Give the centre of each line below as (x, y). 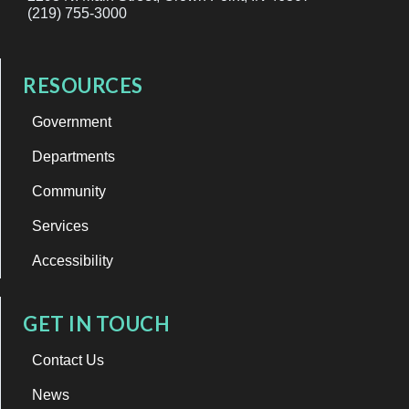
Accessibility (73, 260)
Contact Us (68, 360)
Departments (73, 156)
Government (72, 121)
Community (69, 191)
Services (60, 225)
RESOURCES (83, 85)
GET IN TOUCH (96, 323)
